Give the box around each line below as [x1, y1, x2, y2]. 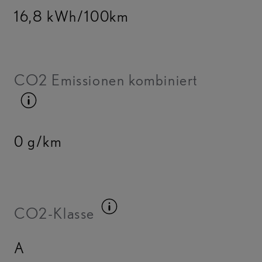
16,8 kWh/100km [14, 7, 129, 26]
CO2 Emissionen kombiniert [14, 71, 198, 89]
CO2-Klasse [14, 204, 95, 223]
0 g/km [14, 132, 62, 151]
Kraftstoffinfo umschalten [40, 90, 203, 109]
